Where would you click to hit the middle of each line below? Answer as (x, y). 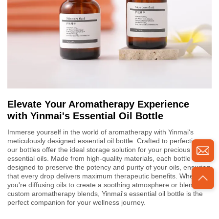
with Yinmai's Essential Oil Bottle (85, 116)
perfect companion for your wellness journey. (77, 202)
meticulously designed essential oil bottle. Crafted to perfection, (105, 141)
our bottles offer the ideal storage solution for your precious (99, 149)
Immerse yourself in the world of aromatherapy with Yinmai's (100, 132)
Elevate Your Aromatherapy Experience (98, 104)
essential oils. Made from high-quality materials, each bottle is (102, 158)
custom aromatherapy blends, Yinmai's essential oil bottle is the (105, 193)
